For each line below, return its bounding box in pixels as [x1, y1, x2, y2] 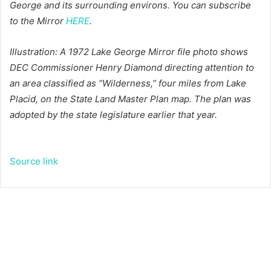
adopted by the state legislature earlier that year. [10, 109, 217, 121]
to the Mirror [10, 15, 66, 27]
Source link [10, 155, 58, 168]
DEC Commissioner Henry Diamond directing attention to [10, 62, 254, 74]
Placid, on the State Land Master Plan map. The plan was [10, 93, 251, 105]
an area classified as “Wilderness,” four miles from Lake [10, 77, 246, 90]
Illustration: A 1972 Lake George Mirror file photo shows [10, 46, 248, 58]
